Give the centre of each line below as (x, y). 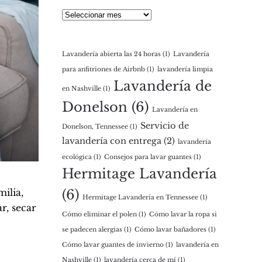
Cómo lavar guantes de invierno (113, 245)
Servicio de (165, 126)
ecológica (77, 157)
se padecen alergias (92, 230)
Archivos (82, 13)
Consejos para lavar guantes (148, 157)
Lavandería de (163, 86)
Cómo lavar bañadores (170, 230)
